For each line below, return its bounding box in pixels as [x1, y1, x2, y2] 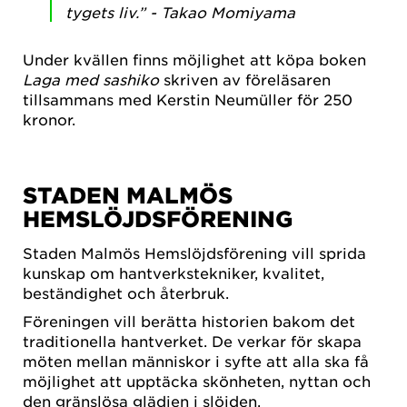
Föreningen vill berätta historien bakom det [23, 312, 355, 331]
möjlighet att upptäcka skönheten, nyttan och [23, 372, 371, 391]
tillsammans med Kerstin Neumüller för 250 [23, 90, 352, 109]
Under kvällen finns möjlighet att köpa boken [23, 50, 366, 69]
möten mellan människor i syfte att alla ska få [23, 352, 369, 371]
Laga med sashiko [23, 70, 159, 89]
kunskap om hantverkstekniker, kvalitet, [23, 263, 324, 283]
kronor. [23, 110, 75, 129]
